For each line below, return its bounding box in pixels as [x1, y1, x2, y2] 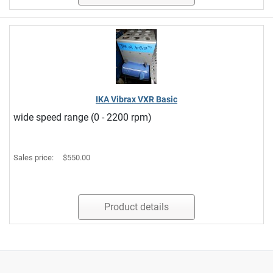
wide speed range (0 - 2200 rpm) [13, 111, 152, 123]
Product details [104, 200, 169, 213]
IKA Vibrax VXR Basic [95, 94, 177, 104]
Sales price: [13, 152, 56, 162]
